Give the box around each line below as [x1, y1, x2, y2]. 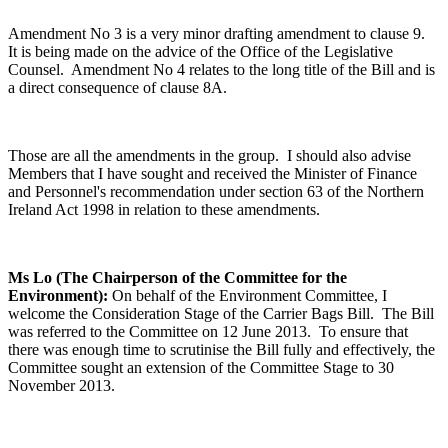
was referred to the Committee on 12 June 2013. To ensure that [8, 323, 408, 341]
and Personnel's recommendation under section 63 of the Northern [8, 183, 424, 201]
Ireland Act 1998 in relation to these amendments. [8, 201, 320, 219]
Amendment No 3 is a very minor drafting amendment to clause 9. [8, 25, 429, 43]
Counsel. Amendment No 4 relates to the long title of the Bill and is [8, 61, 435, 79]
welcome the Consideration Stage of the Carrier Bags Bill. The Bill [8, 305, 434, 323]
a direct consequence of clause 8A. [8, 79, 227, 97]
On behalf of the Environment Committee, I [112, 287, 387, 305]
